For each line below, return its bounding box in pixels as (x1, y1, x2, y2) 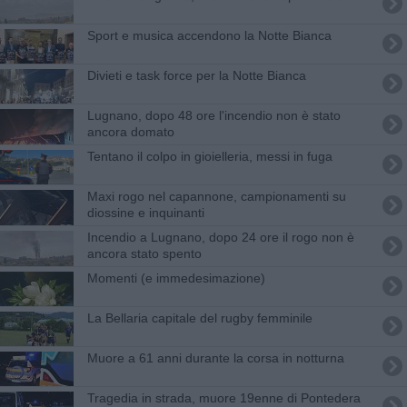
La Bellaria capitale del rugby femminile (86, 310, 313, 325)
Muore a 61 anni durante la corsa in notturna (86, 350, 344, 365)
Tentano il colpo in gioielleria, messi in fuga (86, 148, 333, 164)
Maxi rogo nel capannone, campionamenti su (86, 188, 346, 203)
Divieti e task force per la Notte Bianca (86, 67, 306, 83)
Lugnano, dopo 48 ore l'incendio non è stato (86, 107, 341, 123)
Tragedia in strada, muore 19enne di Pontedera (86, 390, 361, 405)
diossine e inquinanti (86, 204, 204, 220)
